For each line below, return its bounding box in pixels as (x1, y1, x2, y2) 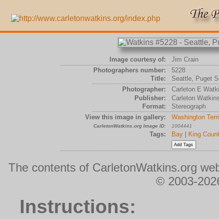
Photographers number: (93, 66, 166, 74)
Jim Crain (171, 56, 198, 63)
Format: (142, 103, 166, 110)
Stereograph (171, 103, 206, 110)
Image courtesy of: (109, 56, 166, 63)
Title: (150, 75, 166, 82)
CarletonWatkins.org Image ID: (93, 123, 166, 129)
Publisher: (134, 94, 166, 102)
